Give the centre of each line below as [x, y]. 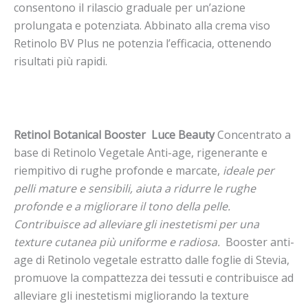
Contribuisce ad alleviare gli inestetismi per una [136, 224]
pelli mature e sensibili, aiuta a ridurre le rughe [135, 188]
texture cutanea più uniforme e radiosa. [120, 242]
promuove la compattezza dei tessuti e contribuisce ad [154, 277]
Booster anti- [260, 242]
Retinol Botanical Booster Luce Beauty [115, 134]
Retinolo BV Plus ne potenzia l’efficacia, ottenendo [143, 44]
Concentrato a [254, 134]
